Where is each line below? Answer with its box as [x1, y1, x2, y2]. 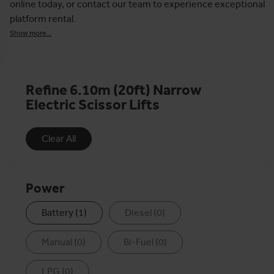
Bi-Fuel [124, 236, 154, 248]
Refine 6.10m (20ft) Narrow [26, 81, 201, 98]
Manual [42, 236, 72, 248]
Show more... [10, 29, 51, 37]
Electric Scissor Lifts [26, 95, 160, 113]
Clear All [42, 133, 76, 144]
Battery [42, 207, 73, 218]
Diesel [125, 207, 152, 218]
